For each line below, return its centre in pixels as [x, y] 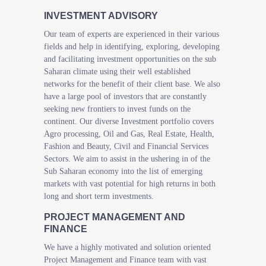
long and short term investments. [99, 196]
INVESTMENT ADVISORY [101, 16]
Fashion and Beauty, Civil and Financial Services [126, 146]
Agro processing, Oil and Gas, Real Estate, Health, [129, 134]
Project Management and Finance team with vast [125, 260]
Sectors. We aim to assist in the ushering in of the [127, 159]
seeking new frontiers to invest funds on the [117, 109]
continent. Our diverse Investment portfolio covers [129, 121]
